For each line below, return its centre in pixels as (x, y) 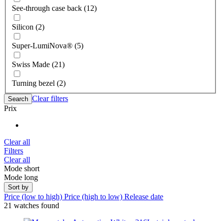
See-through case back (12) (54, 8)
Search (18, 99)
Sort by (18, 187)
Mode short (22, 169)
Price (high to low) (94, 197)
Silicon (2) (28, 27)
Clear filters (50, 99)
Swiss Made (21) (38, 65)
